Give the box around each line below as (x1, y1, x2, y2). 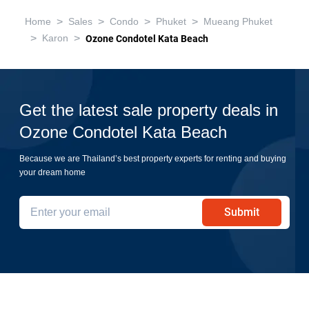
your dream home (19, 167, 86, 177)
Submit (224, 206, 259, 219)
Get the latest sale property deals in (19, 100, 278, 121)
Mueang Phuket (203, 16, 272, 28)
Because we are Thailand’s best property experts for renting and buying (19, 153, 286, 163)
